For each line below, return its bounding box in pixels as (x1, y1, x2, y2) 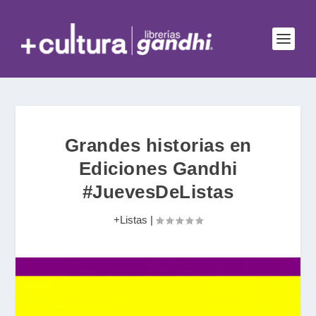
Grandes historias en (64, 135, 252, 156)
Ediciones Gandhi (78, 158, 238, 179)
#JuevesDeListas (82, 181, 234, 202)
